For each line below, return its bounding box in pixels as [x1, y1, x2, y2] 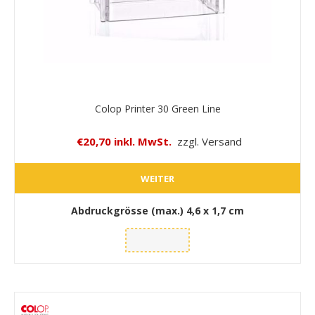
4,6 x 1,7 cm [186, 204, 244, 218]
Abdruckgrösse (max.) [71, 204, 186, 218]
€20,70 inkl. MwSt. [76, 134, 172, 149]
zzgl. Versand [176, 134, 242, 149]
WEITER [141, 172, 174, 185]
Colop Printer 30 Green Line [94, 102, 221, 116]
